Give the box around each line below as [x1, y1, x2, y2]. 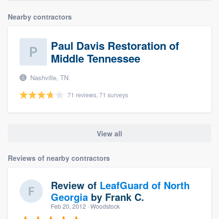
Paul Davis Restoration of [51, 38, 179, 54]
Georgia [51, 189, 88, 204]
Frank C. [105, 189, 144, 204]
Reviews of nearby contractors [8, 153, 110, 163]
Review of [51, 177, 100, 192]
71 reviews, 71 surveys [67, 90, 128, 99]
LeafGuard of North [100, 177, 190, 192]
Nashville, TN [28, 73, 68, 83]
